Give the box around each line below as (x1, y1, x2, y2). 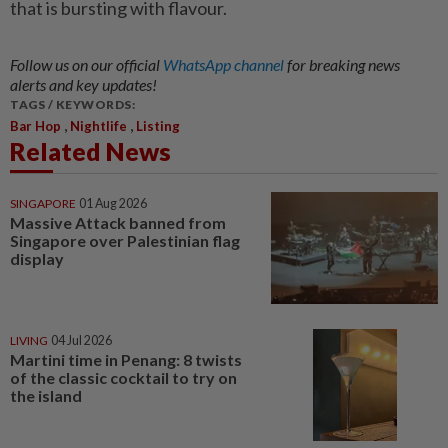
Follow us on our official (10, 55, 163, 75)
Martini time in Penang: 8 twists (10, 349, 242, 369)
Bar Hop (10, 118, 61, 135)
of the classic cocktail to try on (10, 367, 237, 387)
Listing (136, 118, 180, 135)
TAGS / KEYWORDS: (10, 97, 135, 113)
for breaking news (287, 55, 400, 75)
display (10, 249, 64, 269)
